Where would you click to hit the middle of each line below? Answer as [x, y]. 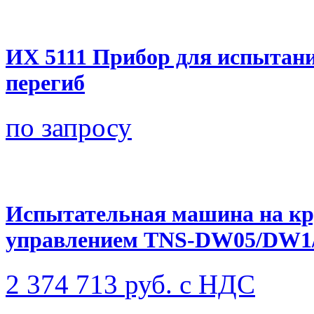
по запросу [69, 127]
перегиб [45, 82]
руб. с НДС [190, 285]
